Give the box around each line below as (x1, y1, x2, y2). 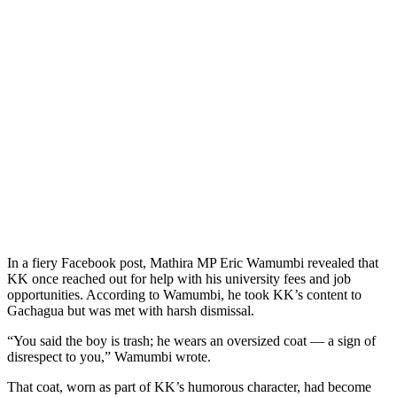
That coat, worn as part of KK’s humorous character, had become (7, 378, 371, 394)
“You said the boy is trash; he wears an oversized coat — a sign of (7, 332, 376, 348)
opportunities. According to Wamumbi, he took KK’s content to (7, 286, 362, 302)
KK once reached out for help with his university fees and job (7, 270, 351, 286)
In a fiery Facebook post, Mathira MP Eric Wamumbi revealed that (7, 254, 378, 270)
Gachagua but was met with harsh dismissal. (7, 302, 254, 318)
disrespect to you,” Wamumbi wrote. (7, 348, 211, 364)
